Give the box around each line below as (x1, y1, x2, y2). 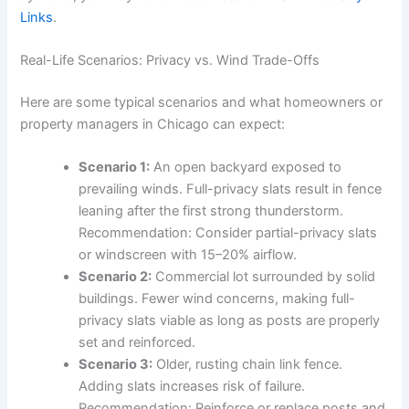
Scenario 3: (79, 356, 153, 373)
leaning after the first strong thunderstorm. (79, 203, 344, 220)
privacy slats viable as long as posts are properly (79, 312, 381, 330)
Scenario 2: (79, 268, 152, 286)
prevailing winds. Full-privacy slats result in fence (79, 181, 383, 198)
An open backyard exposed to (150, 159, 342, 176)
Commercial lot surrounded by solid (152, 268, 376, 286)
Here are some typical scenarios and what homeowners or (20, 93, 383, 110)
